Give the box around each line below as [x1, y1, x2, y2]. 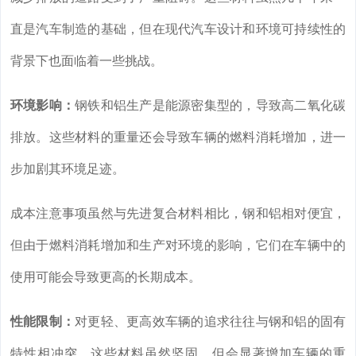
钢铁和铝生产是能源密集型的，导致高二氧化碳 [75, 99, 346, 113]
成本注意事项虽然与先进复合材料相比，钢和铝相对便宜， [10, 207, 346, 221]
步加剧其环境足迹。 [10, 162, 125, 176]
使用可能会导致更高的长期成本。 [10, 270, 201, 284]
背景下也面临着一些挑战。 [10, 54, 163, 68]
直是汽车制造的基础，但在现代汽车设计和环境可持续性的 [10, 22, 346, 37]
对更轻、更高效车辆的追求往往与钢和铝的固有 [75, 315, 346, 329]
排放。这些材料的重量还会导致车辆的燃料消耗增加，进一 [10, 130, 346, 145]
